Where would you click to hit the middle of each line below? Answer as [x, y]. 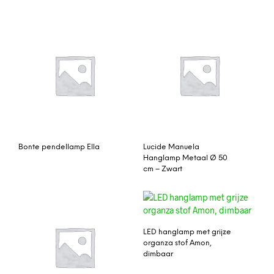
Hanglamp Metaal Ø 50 [185, 158]
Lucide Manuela [171, 147]
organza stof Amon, [177, 243]
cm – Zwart [163, 169]
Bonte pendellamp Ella [59, 147]
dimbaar [158, 254]
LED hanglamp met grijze [187, 232]
